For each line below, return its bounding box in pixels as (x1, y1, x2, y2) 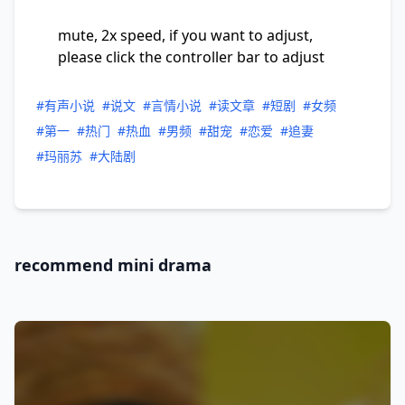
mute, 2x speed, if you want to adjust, (58, 25, 313, 45)
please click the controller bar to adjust (58, 47, 325, 67)
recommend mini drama (14, 254, 212, 276)
